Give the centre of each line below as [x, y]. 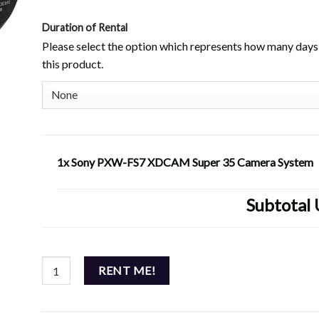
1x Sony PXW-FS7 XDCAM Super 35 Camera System [185, 162]
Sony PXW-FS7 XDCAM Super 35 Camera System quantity [173, 264]
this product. [72, 63]
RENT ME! [127, 271]
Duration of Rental [84, 27]
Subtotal [280, 204]
